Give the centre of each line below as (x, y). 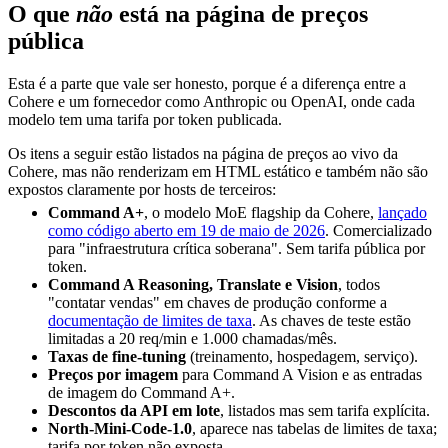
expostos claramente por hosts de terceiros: (142, 190)
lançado (402, 213)
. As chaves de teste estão (331, 321)
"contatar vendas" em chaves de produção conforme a (217, 303)
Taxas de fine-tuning (117, 357)
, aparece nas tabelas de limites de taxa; (314, 429)
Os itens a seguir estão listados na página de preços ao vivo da (203, 154)
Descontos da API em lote (134, 411)
